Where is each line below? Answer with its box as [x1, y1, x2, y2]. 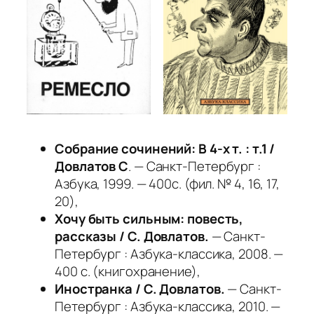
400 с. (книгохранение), [55, 261, 200, 280]
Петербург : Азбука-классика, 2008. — [55, 244, 284, 263]
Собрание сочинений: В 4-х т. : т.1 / [55, 139, 275, 158]
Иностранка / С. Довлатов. [55, 279, 225, 298]
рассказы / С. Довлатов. [55, 226, 209, 245]
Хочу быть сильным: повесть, [55, 209, 244, 228]
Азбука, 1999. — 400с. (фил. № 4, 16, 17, [55, 174, 280, 193]
